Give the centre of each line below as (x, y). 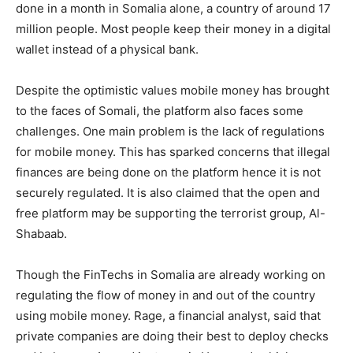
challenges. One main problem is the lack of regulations (170, 131)
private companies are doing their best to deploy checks (172, 336)
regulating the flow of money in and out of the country (165, 295)
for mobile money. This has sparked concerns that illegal (173, 152)
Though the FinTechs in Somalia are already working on (171, 275)
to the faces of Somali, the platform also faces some (160, 111)
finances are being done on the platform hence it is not (168, 172)
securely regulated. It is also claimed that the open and (168, 193)
